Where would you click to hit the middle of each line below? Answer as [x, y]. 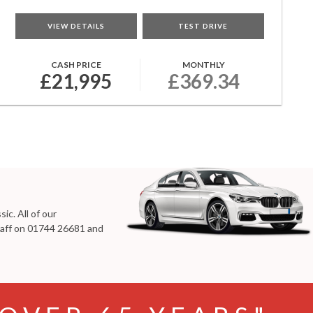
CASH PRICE [76, 65]
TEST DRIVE [203, 26]
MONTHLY [203, 65]
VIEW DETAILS [76, 26]
